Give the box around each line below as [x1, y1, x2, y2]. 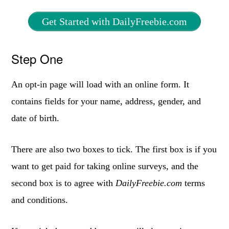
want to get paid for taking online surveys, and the [11, 161, 199, 171]
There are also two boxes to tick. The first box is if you [11, 144, 217, 154]
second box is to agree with [11, 178, 116, 188]
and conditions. [11, 195, 68, 205]
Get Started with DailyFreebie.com [42, 16, 187, 27]
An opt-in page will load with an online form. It [11, 79, 190, 89]
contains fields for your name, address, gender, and [11, 96, 201, 106]
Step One [11, 50, 63, 67]
